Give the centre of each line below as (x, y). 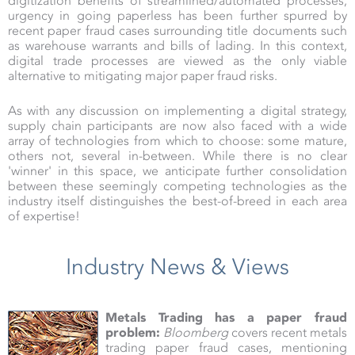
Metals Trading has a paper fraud (226, 318)
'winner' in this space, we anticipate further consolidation (177, 171)
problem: (133, 333)
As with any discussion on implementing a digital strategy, (177, 111)
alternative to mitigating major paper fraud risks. (144, 76)
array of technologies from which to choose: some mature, (177, 141)
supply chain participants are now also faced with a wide (177, 126)
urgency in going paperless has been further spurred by (177, 16)
